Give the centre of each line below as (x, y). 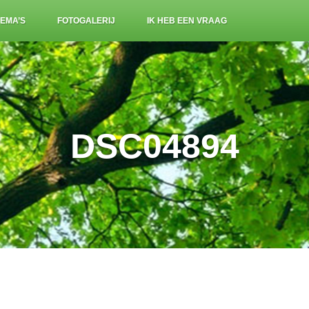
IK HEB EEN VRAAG (187, 21)
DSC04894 (154, 146)
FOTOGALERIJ (86, 21)
